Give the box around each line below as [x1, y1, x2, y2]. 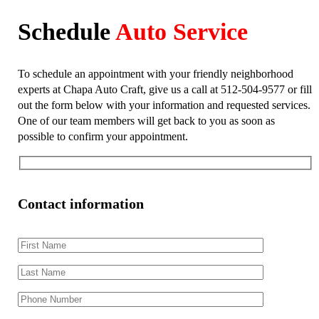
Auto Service [115, 18, 248, 45]
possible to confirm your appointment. [18, 130, 188, 142]
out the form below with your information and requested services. [18, 98, 310, 111]
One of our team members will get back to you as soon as [18, 114, 275, 127]
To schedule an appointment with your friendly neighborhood [18, 67, 293, 80]
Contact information [18, 195, 144, 211]
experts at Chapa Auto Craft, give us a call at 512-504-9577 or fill [18, 83, 312, 95]
